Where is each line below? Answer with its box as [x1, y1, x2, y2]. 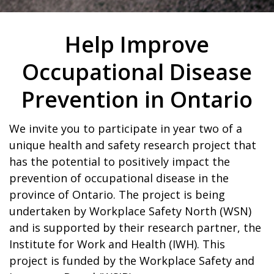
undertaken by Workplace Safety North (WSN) [9, 204, 251, 218]
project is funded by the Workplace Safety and [9, 253, 254, 268]
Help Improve [65, 29, 209, 59]
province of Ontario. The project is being [9, 187, 225, 202]
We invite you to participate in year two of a [9, 121, 242, 136]
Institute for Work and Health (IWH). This [9, 237, 225, 251]
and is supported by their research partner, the [9, 220, 261, 235]
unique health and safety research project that [9, 138, 256, 152]
